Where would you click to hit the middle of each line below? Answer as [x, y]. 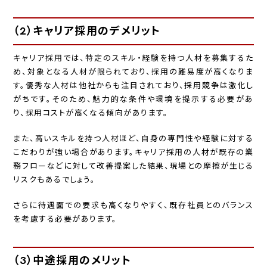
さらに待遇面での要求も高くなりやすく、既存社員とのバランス [133, 205]
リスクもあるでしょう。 [55, 179]
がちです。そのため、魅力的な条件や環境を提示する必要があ [133, 99]
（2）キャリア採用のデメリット [87, 31]
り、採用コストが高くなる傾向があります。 [91, 113]
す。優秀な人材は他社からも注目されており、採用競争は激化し [133, 85]
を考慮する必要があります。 [65, 219]
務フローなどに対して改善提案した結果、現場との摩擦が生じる [133, 166]
